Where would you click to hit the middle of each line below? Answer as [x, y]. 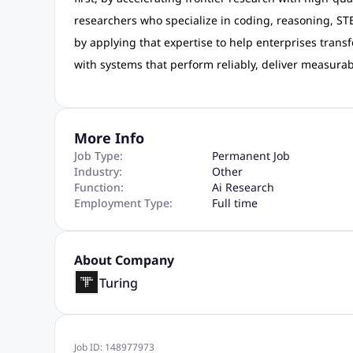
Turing [118, 283]
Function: [98, 187]
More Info [109, 138]
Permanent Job [251, 156]
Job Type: [98, 156]
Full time [234, 203]
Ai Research [243, 187]
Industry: [98, 171]
